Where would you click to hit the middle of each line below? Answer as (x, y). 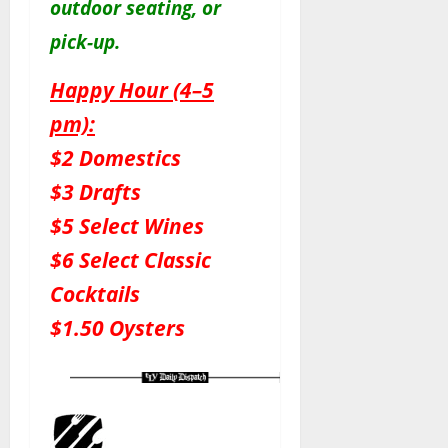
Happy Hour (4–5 (132, 90)
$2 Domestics (115, 158)
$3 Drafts (95, 192)
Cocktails (95, 294)
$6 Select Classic (130, 260)
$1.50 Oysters (117, 328)
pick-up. (85, 42)
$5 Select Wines (127, 226)
